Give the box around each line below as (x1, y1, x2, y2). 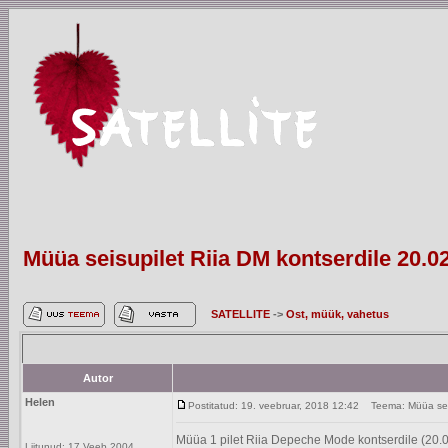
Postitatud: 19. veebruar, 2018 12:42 (188, 400, 359, 411)
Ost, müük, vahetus (286, 308, 389, 320)
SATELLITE (211, 308, 273, 320)
